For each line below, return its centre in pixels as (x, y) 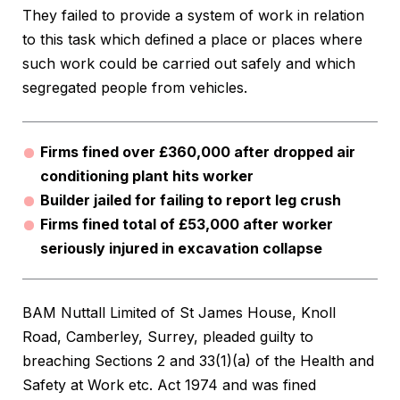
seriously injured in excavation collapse (181, 249)
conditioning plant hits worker (147, 176)
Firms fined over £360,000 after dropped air (198, 152)
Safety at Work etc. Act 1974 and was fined (169, 385)
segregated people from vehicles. (135, 88)
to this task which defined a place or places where (192, 40)
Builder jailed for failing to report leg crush (191, 200)
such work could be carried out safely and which (189, 64)
